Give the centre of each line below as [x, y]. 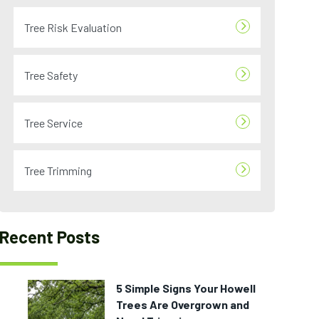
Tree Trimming [58, 171]
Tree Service [54, 123]
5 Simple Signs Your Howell [186, 288]
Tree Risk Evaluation [73, 27]
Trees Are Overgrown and [183, 304]
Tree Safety [51, 75]
